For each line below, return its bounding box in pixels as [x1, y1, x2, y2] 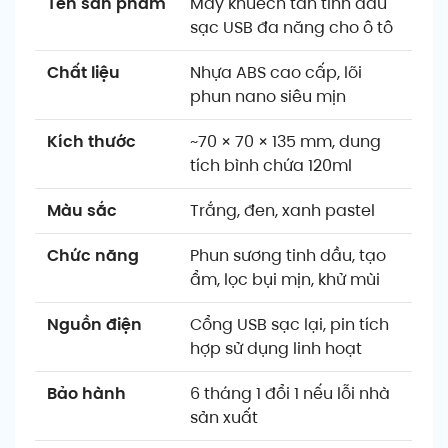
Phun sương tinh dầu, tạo [190, 243, 386, 267]
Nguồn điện [47, 312, 142, 336]
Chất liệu [47, 60, 120, 84]
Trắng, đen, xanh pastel [190, 198, 375, 222]
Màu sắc [47, 198, 117, 222]
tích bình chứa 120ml [190, 153, 352, 177]
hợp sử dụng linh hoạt [190, 336, 362, 360]
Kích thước [47, 129, 136, 153]
